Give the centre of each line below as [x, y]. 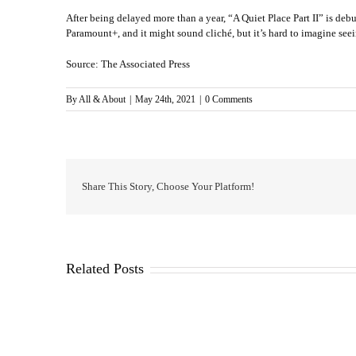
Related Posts [104, 269]
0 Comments [228, 99]
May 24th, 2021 [165, 99]
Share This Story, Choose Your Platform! [168, 186]
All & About [102, 99]
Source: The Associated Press [128, 64]
